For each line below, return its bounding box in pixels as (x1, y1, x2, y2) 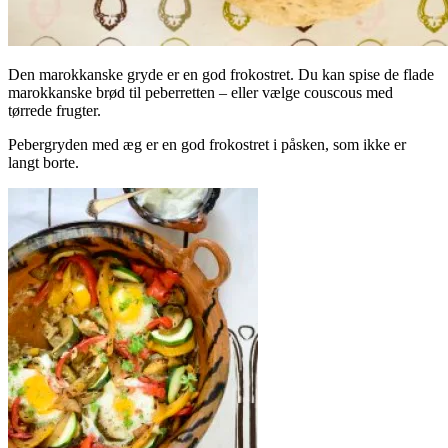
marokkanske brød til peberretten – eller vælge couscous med (8, 84, 393, 102)
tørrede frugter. (8, 102, 101, 120)
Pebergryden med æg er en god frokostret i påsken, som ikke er (8, 136, 406, 154)
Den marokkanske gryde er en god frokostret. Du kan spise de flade (8, 66, 434, 84)
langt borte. (8, 154, 79, 172)
